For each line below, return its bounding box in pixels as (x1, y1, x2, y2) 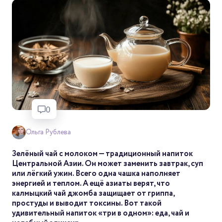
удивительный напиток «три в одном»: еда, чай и (12, 208, 189, 220)
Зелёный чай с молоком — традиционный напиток (12, 148, 193, 160)
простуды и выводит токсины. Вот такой (12, 198, 162, 210)
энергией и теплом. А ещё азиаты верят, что (12, 178, 170, 190)
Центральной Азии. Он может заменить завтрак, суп (12, 158, 203, 170)
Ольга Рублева (26, 127, 71, 138)
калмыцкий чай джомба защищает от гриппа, (12, 188, 174, 200)
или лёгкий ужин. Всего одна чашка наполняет (12, 168, 180, 180)
